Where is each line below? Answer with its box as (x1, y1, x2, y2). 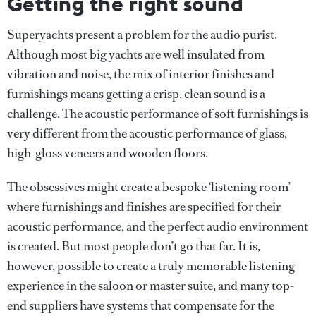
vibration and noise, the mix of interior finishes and (7, 65, 274, 83)
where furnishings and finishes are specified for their (7, 197, 281, 215)
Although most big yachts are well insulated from (7, 45, 265, 63)
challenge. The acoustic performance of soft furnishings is (7, 104, 308, 122)
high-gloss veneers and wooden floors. (7, 144, 208, 162)
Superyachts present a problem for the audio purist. (7, 25, 277, 43)
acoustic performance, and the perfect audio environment (7, 217, 308, 235)
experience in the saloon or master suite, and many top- (7, 276, 294, 294)
